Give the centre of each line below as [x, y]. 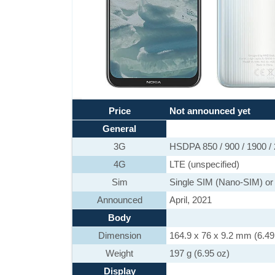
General [119, 129]
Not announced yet [210, 111]
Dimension [119, 235]
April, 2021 [191, 200]
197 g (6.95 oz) [199, 253]
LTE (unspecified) [204, 164]
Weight [119, 253]
